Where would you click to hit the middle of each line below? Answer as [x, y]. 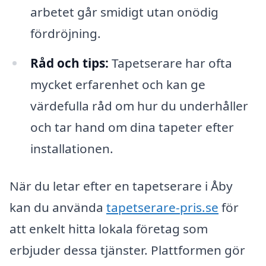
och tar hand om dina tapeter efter [132, 127]
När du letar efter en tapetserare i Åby [121, 186]
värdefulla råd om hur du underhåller [139, 105]
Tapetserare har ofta [170, 63]
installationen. [72, 148]
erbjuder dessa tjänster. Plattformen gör [127, 250]
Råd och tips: [69, 63]
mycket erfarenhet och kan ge [118, 84]
